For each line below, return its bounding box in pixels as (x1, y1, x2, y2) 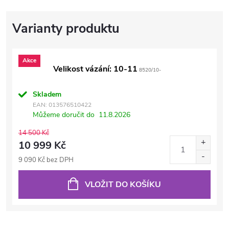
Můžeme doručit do (33, 109, 95, 120)
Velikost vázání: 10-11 (53, 63, 138, 75)
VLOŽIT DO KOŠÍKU (85, 178, 161, 190)
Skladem (33, 89, 61, 99)
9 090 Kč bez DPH (18, 155, 74, 165)
